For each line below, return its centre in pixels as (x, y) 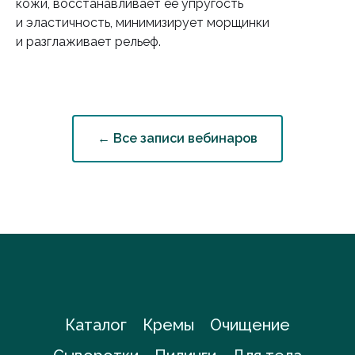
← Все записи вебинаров (177, 138)
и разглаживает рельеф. (88, 42)
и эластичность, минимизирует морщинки (143, 23)
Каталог (96, 324)
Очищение (250, 324)
